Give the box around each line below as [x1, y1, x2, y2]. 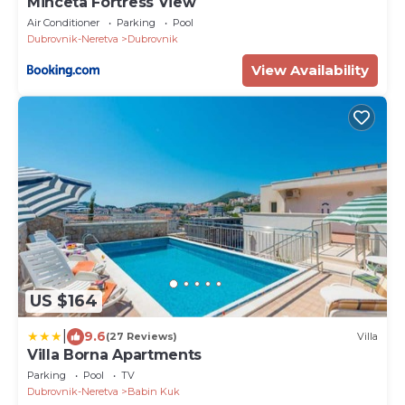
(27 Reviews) [106, 330, 177, 344]
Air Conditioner [27, 16, 99, 30]
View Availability [251, 61, 369, 80]
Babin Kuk [127, 384, 180, 398]
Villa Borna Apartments [27, 345, 202, 363]
